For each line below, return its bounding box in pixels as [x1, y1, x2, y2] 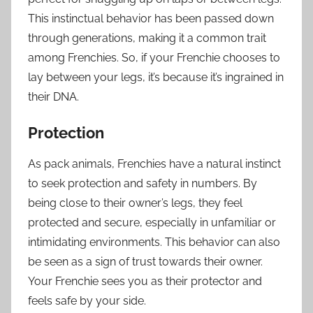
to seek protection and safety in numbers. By [28, 177, 257, 191]
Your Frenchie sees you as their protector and [28, 275, 262, 289]
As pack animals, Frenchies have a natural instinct [28, 157, 281, 171]
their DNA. [28, 89, 79, 103]
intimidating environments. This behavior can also [28, 235, 280, 249]
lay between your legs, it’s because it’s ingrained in [28, 70, 284, 84]
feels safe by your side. [28, 294, 146, 308]
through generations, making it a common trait [28, 31, 266, 45]
